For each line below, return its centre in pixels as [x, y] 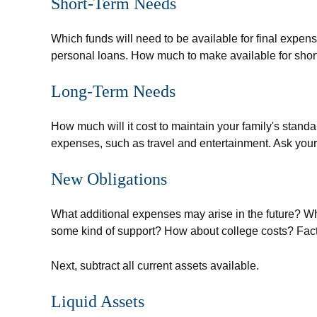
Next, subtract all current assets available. [155, 265]
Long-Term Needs [113, 91]
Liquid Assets [98, 301]
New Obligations [109, 179]
